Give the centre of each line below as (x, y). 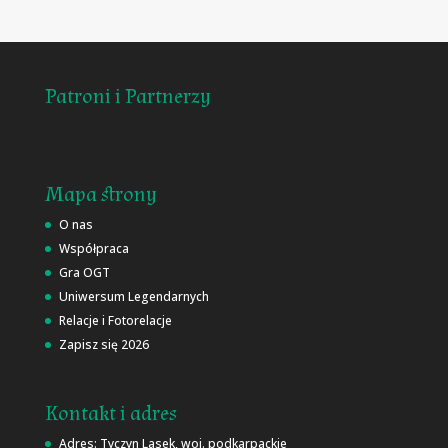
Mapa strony (100, 195)
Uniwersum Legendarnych (133, 297)
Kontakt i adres (110, 413)
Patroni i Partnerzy (127, 97)
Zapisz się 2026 (103, 345)
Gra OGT (84, 273)
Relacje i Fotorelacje (115, 321)
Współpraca (93, 249)
